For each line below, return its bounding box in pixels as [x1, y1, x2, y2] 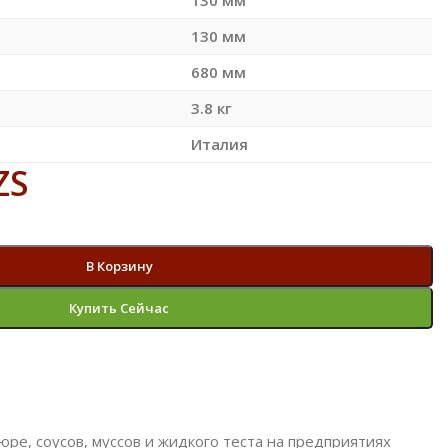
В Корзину [85, 256, 153, 275]
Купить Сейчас [69, 298, 170, 317]
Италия [190, 133, 248, 154]
